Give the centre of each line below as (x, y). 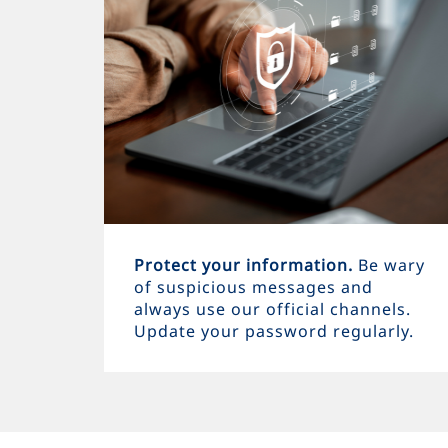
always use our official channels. (273, 309)
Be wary (392, 265)
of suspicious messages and (254, 287)
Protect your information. (246, 265)
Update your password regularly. (274, 331)
